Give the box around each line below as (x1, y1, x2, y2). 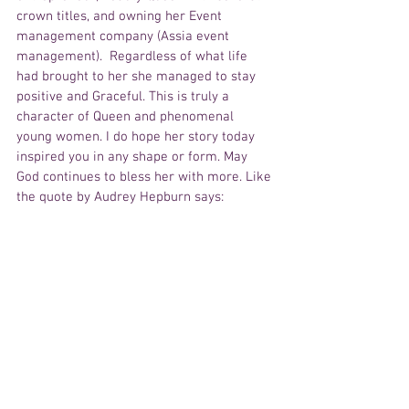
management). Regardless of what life (16, 48, 251, 66)
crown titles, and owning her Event (16, 8, 225, 26)
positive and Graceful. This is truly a (16, 89, 233, 106)
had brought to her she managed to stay (16, 68, 259, 86)
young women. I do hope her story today (16, 129, 258, 146)
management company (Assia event (16, 28, 233, 46)
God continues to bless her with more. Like (16, 169, 275, 186)
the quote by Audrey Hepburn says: (16, 189, 224, 206)
